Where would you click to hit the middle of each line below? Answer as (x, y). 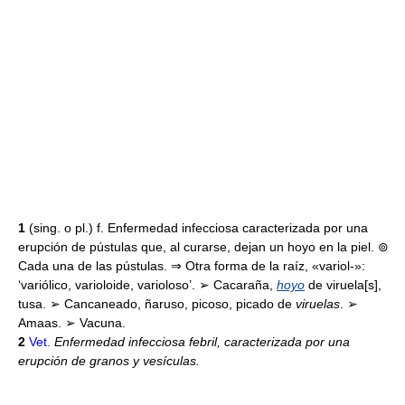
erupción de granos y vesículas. (109, 361)
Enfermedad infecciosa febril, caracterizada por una (200, 342)
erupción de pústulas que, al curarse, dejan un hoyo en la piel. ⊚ (203, 247)
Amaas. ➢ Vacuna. (72, 323)
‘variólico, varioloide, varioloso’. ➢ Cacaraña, (147, 285)
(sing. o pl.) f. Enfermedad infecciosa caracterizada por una (198, 228)
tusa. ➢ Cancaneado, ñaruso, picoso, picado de (157, 304)
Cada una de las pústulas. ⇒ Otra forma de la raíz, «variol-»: (192, 266)
